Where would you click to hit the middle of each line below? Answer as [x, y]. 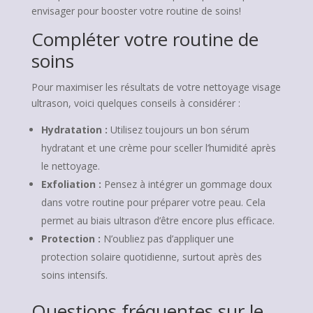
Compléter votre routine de [145, 39]
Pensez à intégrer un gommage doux [186, 184]
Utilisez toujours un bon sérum [178, 130]
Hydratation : [74, 130]
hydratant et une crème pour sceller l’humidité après [158, 148]
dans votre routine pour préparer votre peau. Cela [153, 202]
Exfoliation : [71, 184]
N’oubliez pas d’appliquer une [167, 239]
